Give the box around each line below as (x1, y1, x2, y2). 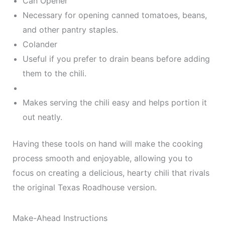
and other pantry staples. (22, 25, 118, 35)
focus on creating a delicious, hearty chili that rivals (12, 168, 209, 178)
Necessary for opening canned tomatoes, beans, (22, 10, 207, 20)
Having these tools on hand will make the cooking (12, 139, 203, 149)
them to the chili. (22, 68, 86, 78)
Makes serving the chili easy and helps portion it (22, 97, 207, 107)
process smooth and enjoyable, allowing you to (12, 153, 193, 163)
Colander (22, 39, 57, 49)
